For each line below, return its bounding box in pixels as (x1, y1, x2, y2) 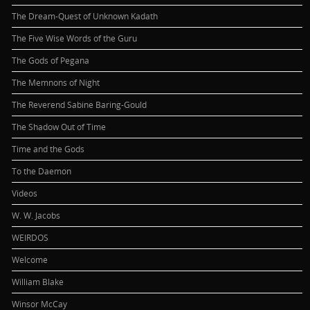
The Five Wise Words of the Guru (12, 32, 138, 44)
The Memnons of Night (12, 76, 100, 88)
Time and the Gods (12, 143, 85, 154)
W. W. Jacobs (12, 209, 61, 221)
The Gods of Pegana (12, 54, 90, 66)
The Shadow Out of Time (12, 120, 107, 132)
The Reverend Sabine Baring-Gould (12, 98, 147, 110)
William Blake (12, 275, 64, 287)
